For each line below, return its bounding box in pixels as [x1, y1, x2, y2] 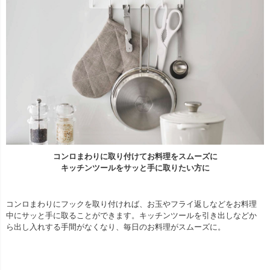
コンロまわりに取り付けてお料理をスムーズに [52, 152, 218, 162]
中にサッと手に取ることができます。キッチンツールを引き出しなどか [6, 211, 257, 221]
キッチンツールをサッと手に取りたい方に [60, 163, 210, 173]
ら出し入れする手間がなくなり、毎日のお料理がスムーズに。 [6, 222, 225, 232]
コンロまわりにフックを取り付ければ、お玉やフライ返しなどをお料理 [6, 199, 257, 209]
